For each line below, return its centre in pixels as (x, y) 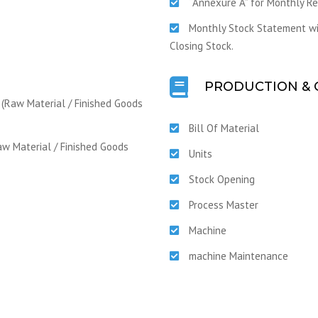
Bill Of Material (224, 128)
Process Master (224, 205)
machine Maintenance (238, 256)
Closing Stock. (202, 46)
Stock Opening (222, 179)
